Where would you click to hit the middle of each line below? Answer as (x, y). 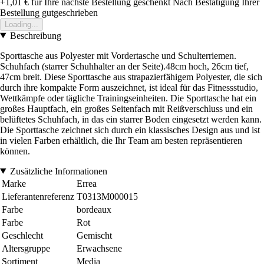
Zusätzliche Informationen (58, 171)
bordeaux (94, 209)
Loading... (22, 24)
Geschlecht (22, 235)
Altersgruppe (26, 248)
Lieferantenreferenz (38, 196)
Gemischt (94, 235)
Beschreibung (35, 35)
